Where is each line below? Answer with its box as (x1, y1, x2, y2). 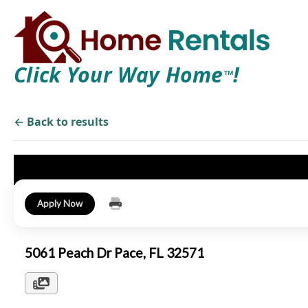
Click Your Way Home (14, 60, 223, 89)
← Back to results (14, 114, 109, 129)
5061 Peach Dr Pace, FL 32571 (25, 245, 210, 261)
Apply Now (37, 197, 82, 209)
